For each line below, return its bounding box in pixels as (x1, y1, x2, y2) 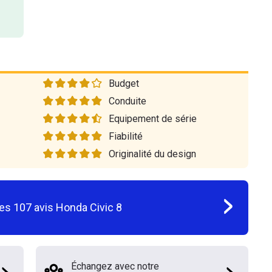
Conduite (109, 95, 146, 107)
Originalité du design (109, 148, 196, 160)
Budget (109, 78, 139, 89)
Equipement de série (109, 113, 197, 124)
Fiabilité (109, 131, 143, 142)
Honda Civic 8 (56, 200, 122, 214)
